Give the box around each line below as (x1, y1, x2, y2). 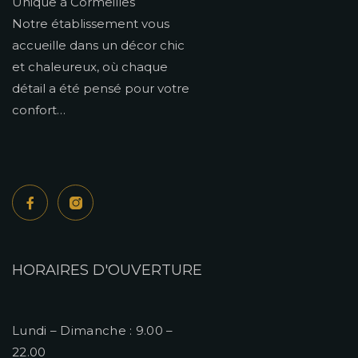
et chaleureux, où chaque (12, 59, 168, 75)
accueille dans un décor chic (12, 38, 185, 54)
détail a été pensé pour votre (12, 81, 189, 97)
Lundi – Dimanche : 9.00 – (12, 323, 173, 339)
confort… (12, 102, 66, 118)
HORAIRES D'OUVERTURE (12, 261, 202, 280)
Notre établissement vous (12, 16, 169, 32)
